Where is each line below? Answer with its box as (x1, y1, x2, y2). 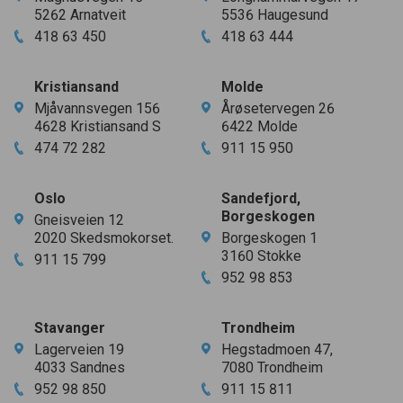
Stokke (254, 247, 301, 264)
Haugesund (254, 6, 328, 23)
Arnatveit (67, 6, 126, 23)
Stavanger (34, 319, 105, 336)
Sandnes (67, 359, 125, 376)
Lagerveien (34, 341, 108, 358)
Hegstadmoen (221, 341, 314, 358)
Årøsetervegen (221, 100, 318, 117)
